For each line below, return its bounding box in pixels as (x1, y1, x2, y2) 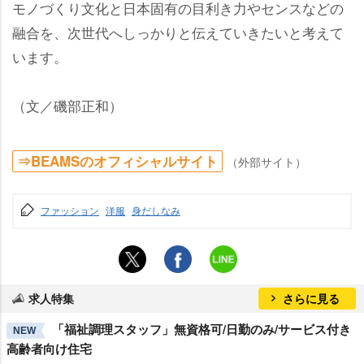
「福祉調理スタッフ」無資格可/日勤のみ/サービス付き (52, 319, 351, 338)
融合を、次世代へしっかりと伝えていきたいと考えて (12, 21, 344, 42)
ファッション (41, 202, 99, 217)
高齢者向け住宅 (6, 339, 92, 357)
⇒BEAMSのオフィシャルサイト (17, 150, 218, 171)
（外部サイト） (227, 153, 306, 170)
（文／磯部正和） (12, 94, 123, 115)
